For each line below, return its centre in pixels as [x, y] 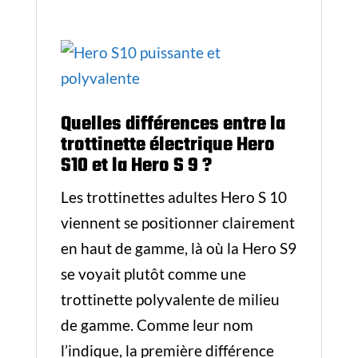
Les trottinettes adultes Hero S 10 [173, 197]
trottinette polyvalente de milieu [170, 299]
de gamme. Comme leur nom [157, 325]
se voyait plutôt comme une [153, 274]
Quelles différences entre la [173, 124]
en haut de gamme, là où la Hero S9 [178, 248]
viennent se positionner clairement [177, 223]
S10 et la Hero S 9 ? [136, 166]
